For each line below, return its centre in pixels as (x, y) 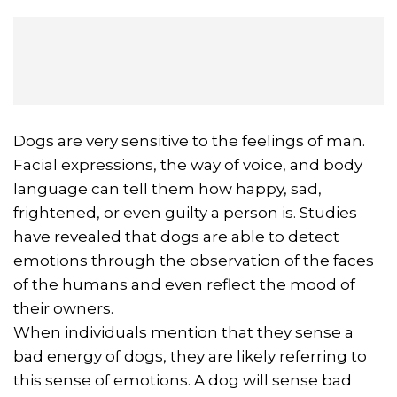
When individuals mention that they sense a (183, 332)
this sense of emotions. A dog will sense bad (183, 380)
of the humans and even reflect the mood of (184, 284)
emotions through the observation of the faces (194, 260)
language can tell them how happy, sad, (167, 188)
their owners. (63, 308)
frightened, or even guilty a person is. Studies (185, 212)
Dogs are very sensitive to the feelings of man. (189, 140)
